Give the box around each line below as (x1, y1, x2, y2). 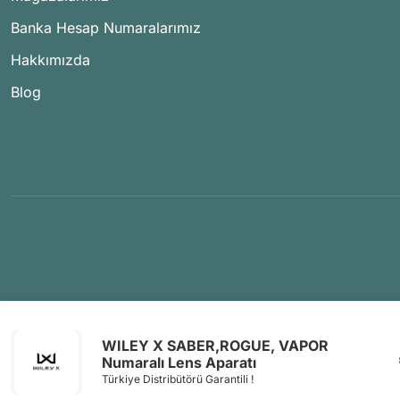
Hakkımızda (11, 51, 90, 69)
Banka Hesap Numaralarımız (11, 19, 201, 37)
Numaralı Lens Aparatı (102, 354, 256, 371)
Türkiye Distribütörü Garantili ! (102, 372, 254, 386)
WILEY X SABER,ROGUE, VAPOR (102, 337, 329, 354)
